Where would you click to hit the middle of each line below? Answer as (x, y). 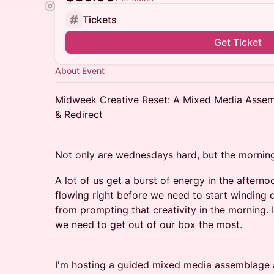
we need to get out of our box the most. (149, 224)
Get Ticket (238, 42)
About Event (80, 71)
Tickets (100, 20)
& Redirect (79, 114)
